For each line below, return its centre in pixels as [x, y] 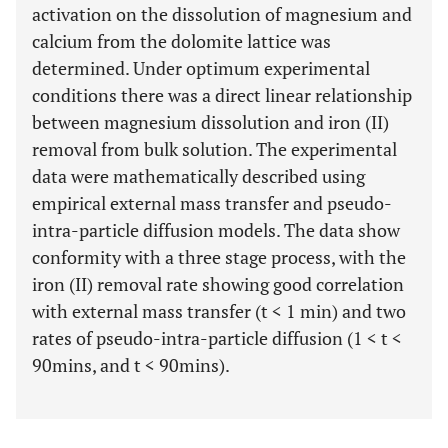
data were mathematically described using [198, 176]
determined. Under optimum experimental [201, 68]
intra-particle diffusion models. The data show [216, 230]
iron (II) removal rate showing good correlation [218, 284]
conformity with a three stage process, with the [219, 257]
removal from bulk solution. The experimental [214, 149]
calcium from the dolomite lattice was [181, 41]
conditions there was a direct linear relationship [222, 95]
